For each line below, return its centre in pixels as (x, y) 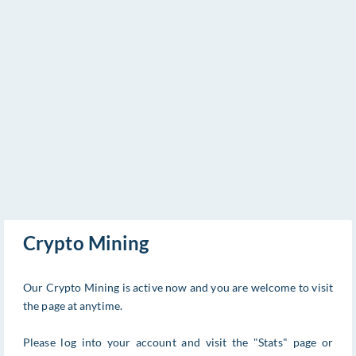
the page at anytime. (73, 306)
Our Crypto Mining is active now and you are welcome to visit (178, 287)
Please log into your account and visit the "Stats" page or (178, 342)
